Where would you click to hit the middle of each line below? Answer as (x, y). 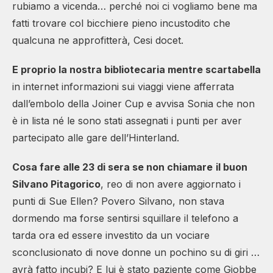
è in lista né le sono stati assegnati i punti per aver (127, 120)
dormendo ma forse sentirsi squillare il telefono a (125, 218)
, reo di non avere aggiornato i (171, 184)
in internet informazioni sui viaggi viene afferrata (123, 86)
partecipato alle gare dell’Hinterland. (96, 137)
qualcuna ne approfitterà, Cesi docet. (98, 40)
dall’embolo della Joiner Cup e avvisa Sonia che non (133, 103)
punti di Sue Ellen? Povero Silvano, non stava (118, 201)
